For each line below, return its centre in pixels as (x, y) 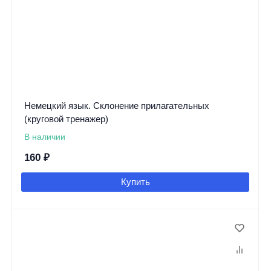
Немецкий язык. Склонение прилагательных (116, 105)
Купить (135, 181)
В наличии (44, 136)
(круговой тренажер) (66, 119)
